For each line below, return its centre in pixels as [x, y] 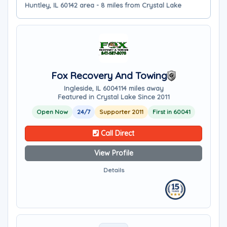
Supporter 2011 [121, 112]
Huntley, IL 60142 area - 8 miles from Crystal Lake [103, 5]
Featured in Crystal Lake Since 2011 [113, 97]
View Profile [113, 153]
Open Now [52, 112]
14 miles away [142, 88]
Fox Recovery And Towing [109, 75]
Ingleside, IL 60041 [92, 88]
